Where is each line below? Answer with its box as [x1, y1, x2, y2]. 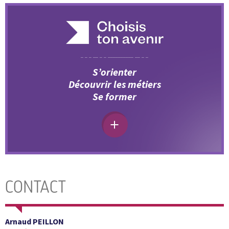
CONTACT [5, 176, 66, 198]
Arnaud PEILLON [5, 216, 64, 227]
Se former [93, 90, 136, 103]
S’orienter [93, 65, 136, 79]
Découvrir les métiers [68, 78, 161, 91]
